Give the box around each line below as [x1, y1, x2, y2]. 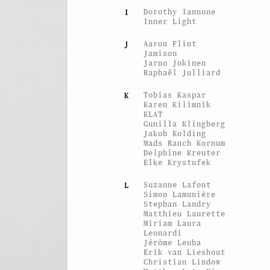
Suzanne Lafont [143, 180, 212, 189]
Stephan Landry [143, 199, 212, 209]
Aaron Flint [143, 39, 197, 48]
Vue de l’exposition [127, 128, 224, 137]
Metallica [224, 128, 268, 137]
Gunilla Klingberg [143, 119, 226, 128]
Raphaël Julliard [143, 67, 221, 77]
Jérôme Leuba [143, 237, 202, 247]
